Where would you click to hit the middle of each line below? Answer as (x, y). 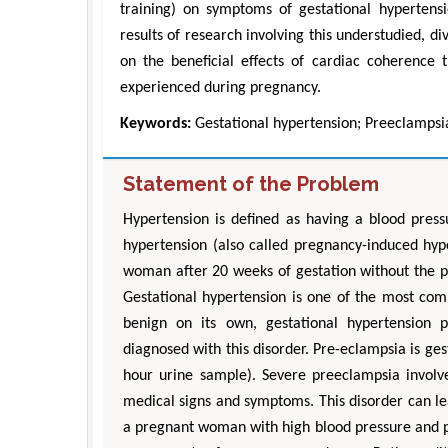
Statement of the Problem (251, 183)
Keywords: (155, 123)
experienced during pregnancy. (220, 87)
